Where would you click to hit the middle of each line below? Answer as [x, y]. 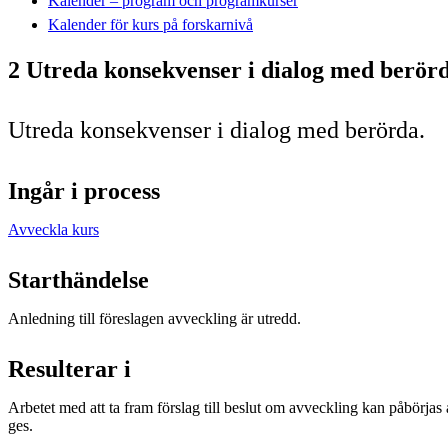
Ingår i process [84, 190]
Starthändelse [78, 279]
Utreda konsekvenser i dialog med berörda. [216, 129]
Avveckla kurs [53, 229]
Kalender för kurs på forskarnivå [150, 24]
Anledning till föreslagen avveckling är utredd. [154, 318]
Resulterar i [69, 368]
